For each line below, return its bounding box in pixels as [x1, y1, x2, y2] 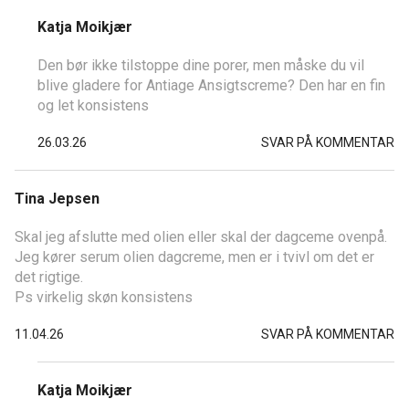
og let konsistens [37, 97, 149, 114]
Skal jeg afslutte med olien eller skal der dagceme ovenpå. [15, 228, 387, 246]
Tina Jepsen [15, 190, 100, 207]
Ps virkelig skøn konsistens [15, 288, 193, 306]
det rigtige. [15, 268, 83, 286]
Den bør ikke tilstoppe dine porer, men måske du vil [37, 57, 364, 74]
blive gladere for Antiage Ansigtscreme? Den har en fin [37, 77, 385, 94]
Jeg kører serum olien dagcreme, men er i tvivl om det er [15, 248, 374, 266]
